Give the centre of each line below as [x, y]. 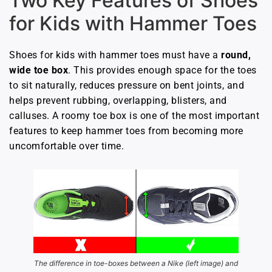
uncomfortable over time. [66, 146]
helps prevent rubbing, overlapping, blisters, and [118, 101]
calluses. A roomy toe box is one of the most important [134, 116]
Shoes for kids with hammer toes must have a [115, 55]
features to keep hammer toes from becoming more [126, 131]
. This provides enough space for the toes [162, 70]
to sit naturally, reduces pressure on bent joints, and [127, 86]
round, [236, 55]
